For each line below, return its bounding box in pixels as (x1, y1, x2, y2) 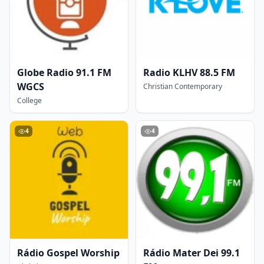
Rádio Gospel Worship (17, 246, 120, 259)
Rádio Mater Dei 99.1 (143, 246, 240, 259)
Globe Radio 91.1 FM (17, 66, 111, 79)
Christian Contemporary (143, 81, 222, 91)
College (17, 95, 42, 105)
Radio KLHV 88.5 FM (143, 66, 235, 79)
